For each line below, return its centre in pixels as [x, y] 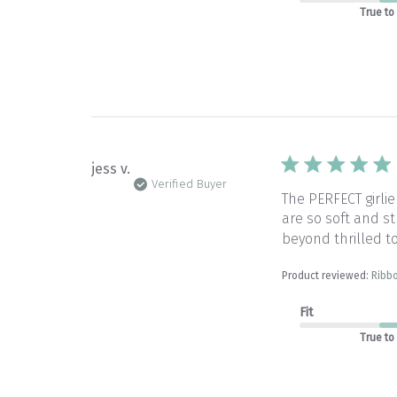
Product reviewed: [327, 276]
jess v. [111, 169]
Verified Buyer [189, 185]
